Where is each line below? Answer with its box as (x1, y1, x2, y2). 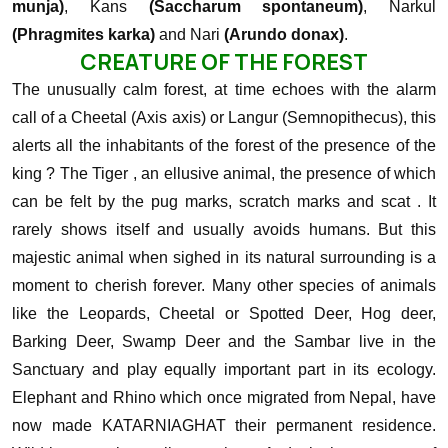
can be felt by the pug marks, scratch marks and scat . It (12, 193, 436, 210)
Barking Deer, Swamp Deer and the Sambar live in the (12, 333, 436, 350)
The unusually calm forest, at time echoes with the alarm (12, 81, 436, 98)
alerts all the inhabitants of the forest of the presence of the (12, 137, 436, 154)
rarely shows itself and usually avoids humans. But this (12, 221, 436, 238)
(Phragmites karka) (12, 26, 155, 43)
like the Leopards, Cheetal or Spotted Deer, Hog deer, (12, 305, 436, 322)
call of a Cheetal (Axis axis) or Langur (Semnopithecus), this (12, 109, 436, 126)
